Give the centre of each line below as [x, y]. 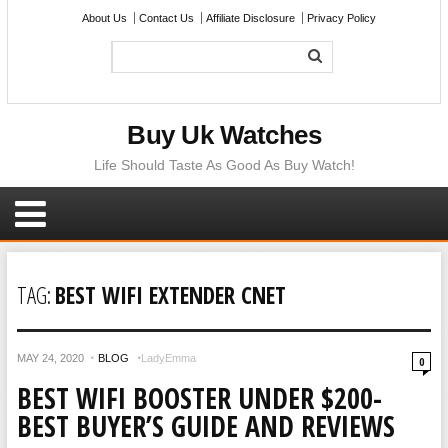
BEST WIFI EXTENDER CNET [170, 295]
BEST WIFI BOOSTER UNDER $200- [199, 398]
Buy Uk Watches [224, 135]
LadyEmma [168, 358]
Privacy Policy [342, 18]
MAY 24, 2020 [50, 358]
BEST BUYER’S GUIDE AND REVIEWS [205, 426]
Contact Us [167, 18]
